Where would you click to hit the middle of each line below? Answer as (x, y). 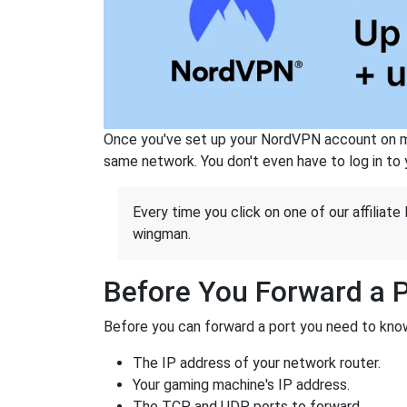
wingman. (162, 233)
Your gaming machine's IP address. (241, 384)
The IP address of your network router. (257, 362)
